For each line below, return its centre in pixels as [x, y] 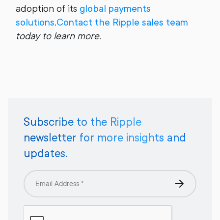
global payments [115, 9]
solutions [35, 22]
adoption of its [48, 9]
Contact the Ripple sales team [122, 22]
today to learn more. [58, 36]
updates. [46, 153]
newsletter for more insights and [105, 137]
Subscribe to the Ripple [82, 122]
